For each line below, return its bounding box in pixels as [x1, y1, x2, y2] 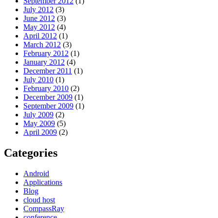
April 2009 [23, 127, 57, 136]
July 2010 [23, 75, 54, 84]
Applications [23, 178, 62, 186]
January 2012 [23, 57, 65, 66]
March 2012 [23, 40, 61, 49]
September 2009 [23, 101, 73, 110]
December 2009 [23, 92, 73, 101]
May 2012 [23, 22, 55, 31]
